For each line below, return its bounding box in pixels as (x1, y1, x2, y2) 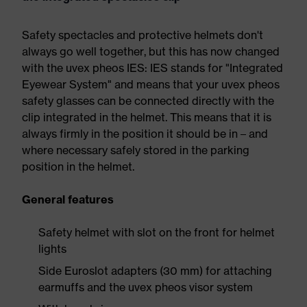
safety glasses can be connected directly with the (22, 94, 274, 108)
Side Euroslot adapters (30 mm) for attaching (38, 264, 272, 278)
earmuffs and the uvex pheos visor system (38, 280, 253, 294)
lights (38, 242, 66, 256)
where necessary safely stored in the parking (22, 143, 249, 157)
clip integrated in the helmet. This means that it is (22, 110, 271, 124)
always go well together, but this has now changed (22, 45, 280, 58)
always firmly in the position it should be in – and (22, 127, 268, 140)
